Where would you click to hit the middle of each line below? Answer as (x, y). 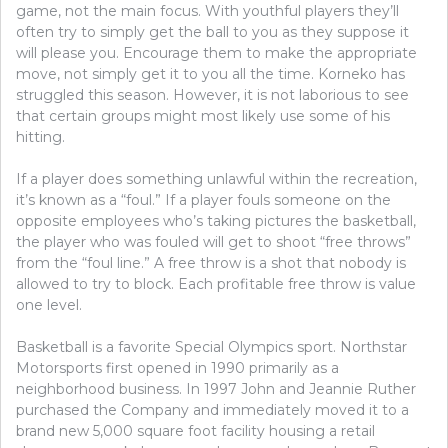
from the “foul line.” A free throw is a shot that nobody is (211, 262)
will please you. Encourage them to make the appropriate (216, 52)
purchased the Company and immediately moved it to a (212, 409)
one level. (49, 304)
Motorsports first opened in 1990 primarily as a (177, 367)
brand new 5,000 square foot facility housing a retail (195, 430)
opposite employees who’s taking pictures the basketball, (216, 220)
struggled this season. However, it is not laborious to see (212, 94)
